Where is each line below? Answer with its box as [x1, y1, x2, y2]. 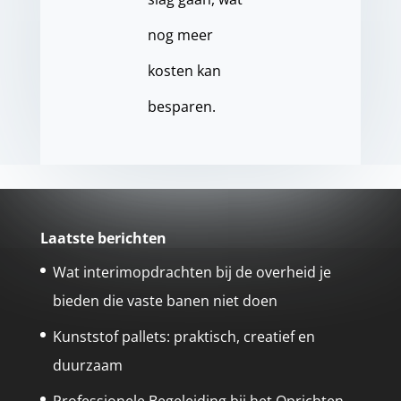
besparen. [147, 97, 216, 116]
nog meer [147, 25, 213, 45]
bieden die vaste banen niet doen [52, 291, 277, 311]
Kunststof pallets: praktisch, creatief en [52, 327, 315, 346]
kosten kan [147, 61, 221, 81]
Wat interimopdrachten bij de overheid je [52, 262, 331, 282]
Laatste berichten [39, 228, 166, 248]
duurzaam [52, 355, 123, 375]
